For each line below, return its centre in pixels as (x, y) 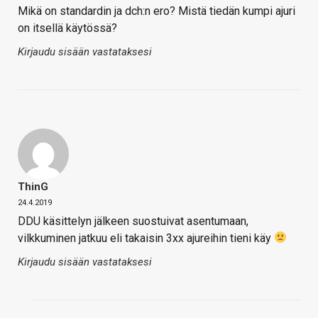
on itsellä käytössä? (67, 28)
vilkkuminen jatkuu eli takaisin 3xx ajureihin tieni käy (146, 238)
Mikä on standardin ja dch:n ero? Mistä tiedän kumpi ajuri (157, 11)
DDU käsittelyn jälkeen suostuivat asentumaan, (133, 221)
